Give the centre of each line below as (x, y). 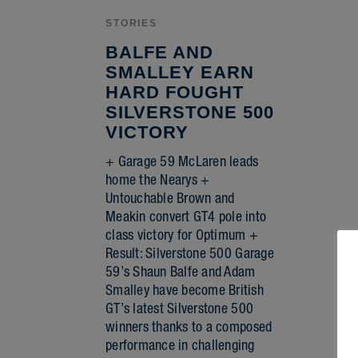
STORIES (131, 24)
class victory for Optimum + (182, 235)
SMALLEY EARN (180, 73)
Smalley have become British (185, 290)
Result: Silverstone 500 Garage (190, 253)
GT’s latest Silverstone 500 (180, 308)
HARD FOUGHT (175, 93)
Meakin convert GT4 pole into (186, 217)
